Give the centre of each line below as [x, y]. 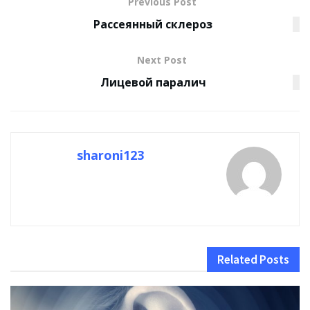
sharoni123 [110, 155]
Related [237, 260]
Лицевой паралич [153, 83]
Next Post [162, 60]
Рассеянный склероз [153, 25]
